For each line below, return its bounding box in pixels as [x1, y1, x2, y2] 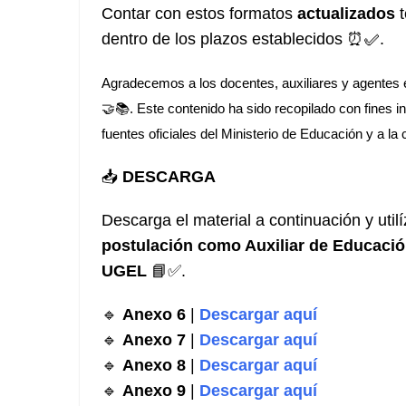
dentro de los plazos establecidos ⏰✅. [101, 30, 384, 48]
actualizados [297, 5, 395, 23]
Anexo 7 [122, 331, 186, 349]
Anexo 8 [122, 356, 186, 374]
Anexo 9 [122, 382, 186, 400]
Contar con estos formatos [101, 5, 297, 23]
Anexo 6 [122, 305, 186, 324]
